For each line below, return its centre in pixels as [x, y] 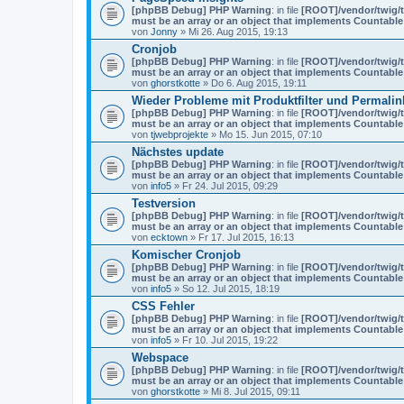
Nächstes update [178, 151]
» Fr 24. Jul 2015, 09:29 [225, 185]
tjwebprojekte [179, 134]
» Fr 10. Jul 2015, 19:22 [225, 340]
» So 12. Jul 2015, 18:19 [225, 288]
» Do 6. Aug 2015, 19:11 [253, 83]
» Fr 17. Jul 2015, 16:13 [241, 237]
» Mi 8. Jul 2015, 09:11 [250, 391]
